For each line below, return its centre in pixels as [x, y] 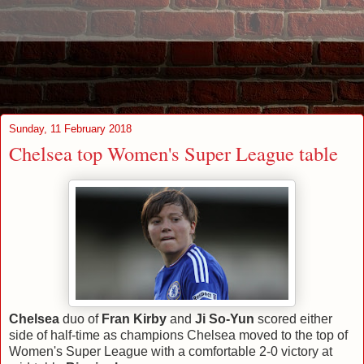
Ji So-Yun [225, 318]
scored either [293, 318]
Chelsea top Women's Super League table [173, 153]
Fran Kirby [134, 318]
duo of [80, 318]
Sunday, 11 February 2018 [70, 129]
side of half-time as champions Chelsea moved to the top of [178, 335]
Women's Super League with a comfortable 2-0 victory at [171, 351]
